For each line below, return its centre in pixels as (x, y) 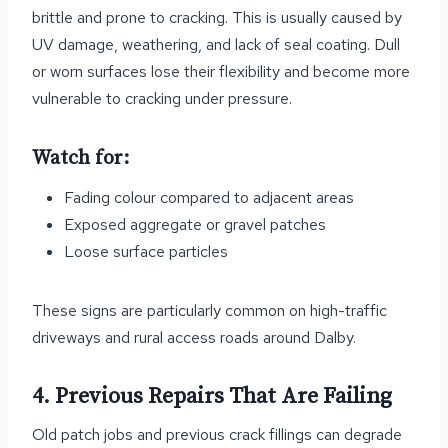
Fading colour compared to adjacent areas (209, 197)
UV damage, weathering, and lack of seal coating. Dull (216, 44)
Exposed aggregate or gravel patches (195, 224)
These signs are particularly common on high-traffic (209, 310)
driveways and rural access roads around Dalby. (194, 337)
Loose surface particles (146, 251)
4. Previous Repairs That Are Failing (212, 396)
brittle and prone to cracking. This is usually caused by (217, 17)
